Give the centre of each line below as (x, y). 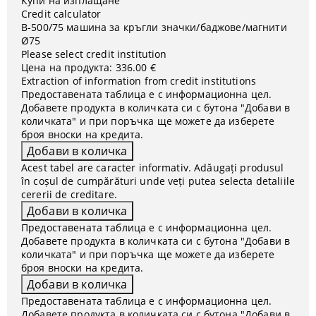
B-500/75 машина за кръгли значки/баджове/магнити (154, 27)
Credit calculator (61, 14)
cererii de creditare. (69, 194)
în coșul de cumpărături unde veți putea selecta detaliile (158, 181)
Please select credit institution (94, 54)
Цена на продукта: (67, 67)
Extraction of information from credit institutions (139, 81)
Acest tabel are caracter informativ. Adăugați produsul (153, 168)
